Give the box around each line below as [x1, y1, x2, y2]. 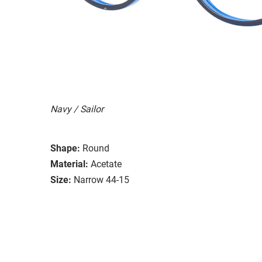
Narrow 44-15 [74, 174, 129, 185]
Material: [50, 158, 88, 170]
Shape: [50, 142, 80, 154]
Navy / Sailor [50, 103, 104, 115]
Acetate [91, 158, 122, 170]
